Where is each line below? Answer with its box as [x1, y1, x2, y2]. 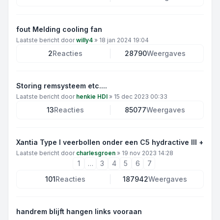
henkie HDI [76, 93, 108, 100]
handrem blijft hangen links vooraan [16, 207, 142, 216]
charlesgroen [76, 149, 115, 157]
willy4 [76, 36, 93, 44]
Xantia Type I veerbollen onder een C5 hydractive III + [16, 138, 203, 146]
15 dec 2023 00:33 [114, 93, 167, 100]
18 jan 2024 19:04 [99, 36, 149, 44]
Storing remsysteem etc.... [16, 82, 107, 90]
